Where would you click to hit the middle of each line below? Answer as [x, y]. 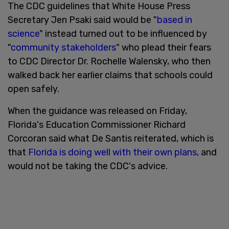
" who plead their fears [164, 47]
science [24, 33]
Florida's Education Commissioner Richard [97, 124]
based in [175, 20]
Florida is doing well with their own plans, [113, 152]
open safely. [33, 89]
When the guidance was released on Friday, [97, 111]
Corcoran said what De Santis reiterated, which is [111, 138]
